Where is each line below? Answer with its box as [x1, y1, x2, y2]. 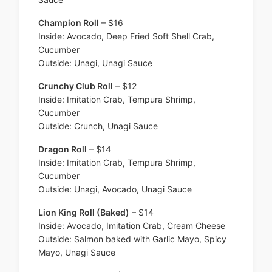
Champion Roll [38, 18, 99, 29]
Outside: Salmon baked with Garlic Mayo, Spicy [38, 234, 226, 245]
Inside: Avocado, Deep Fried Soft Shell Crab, [38, 31, 214, 42]
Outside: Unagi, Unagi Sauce [38, 58, 152, 69]
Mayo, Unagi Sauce [38, 247, 115, 258]
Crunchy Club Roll [38, 81, 113, 92]
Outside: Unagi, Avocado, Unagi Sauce [38, 184, 192, 195]
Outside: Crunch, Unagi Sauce [38, 121, 158, 132]
